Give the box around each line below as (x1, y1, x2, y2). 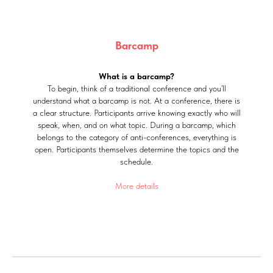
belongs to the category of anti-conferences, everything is (37, 132, 236, 143)
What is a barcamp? (99, 71, 174, 82)
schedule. (120, 157, 153, 167)
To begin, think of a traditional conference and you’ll (47, 83, 226, 94)
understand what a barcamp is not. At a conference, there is (33, 96, 240, 106)
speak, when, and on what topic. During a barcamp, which (37, 120, 236, 130)
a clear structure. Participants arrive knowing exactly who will (32, 108, 241, 118)
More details (115, 181, 158, 191)
